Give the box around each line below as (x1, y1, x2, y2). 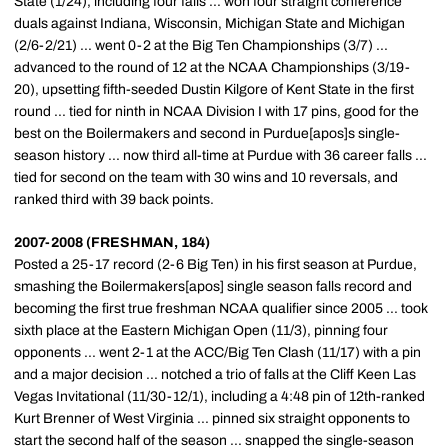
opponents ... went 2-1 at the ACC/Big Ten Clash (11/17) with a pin (14, 345, 421, 360)
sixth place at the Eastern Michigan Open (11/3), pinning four (14, 323, 388, 338)
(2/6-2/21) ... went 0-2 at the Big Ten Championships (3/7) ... (14, 38, 388, 53)
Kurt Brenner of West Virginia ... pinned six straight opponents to (14, 411, 410, 426)
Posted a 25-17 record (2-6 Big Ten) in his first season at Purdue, (14, 257, 417, 272)
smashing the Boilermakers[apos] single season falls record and (14, 279, 412, 294)
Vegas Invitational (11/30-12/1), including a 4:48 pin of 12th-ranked (14, 389, 425, 404)
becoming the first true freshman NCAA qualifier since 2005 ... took (14, 301, 428, 316)
